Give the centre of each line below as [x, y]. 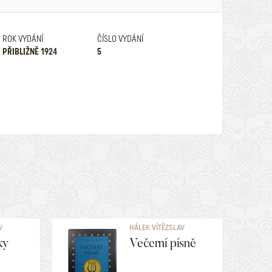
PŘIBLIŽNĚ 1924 [29, 52]
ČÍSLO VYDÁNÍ [120, 39]
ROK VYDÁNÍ [22, 39]
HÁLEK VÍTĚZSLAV [157, 227]
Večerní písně [163, 243]
